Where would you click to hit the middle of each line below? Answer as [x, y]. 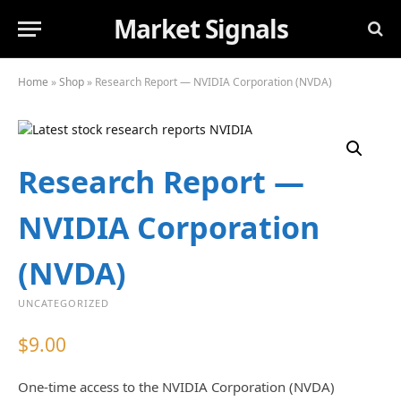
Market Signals [200, 29]
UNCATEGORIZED [64, 303]
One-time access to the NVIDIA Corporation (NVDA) [176, 387]
